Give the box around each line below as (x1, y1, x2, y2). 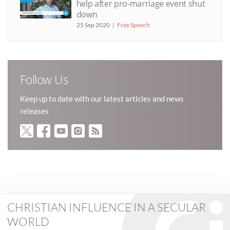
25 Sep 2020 (76, 21, 110, 29)
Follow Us (20, 71, 69, 88)
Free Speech (117, 21, 150, 29)
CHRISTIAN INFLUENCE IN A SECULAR (7, 200, 206, 215)
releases (20, 106, 49, 116)
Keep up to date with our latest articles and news (20, 93, 184, 103)
